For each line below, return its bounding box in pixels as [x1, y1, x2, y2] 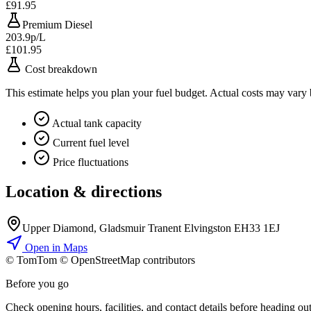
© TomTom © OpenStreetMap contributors [6, 254, 195, 267]
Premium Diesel [22, 19, 92, 31]
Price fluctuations [50, 156, 128, 169]
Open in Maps [22, 242, 87, 254]
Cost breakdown [22, 63, 97, 76]
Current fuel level [50, 137, 129, 149]
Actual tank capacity [50, 117, 142, 130]
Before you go [6, 278, 69, 290]
